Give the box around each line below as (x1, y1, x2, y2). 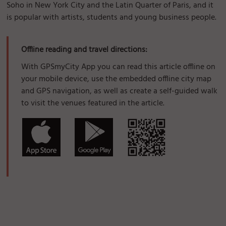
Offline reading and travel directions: (21, 43, 148, 57)
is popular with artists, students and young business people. (7, 11, 217, 25)
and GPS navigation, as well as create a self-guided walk (21, 85, 218, 98)
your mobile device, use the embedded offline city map (21, 73, 212, 86)
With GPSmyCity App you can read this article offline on (21, 61, 216, 74)
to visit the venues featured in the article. (21, 97, 165, 110)
